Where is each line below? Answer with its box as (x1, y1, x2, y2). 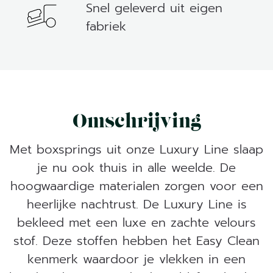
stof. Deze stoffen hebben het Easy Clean (13, 231, 260, 250)
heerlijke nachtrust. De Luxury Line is (26, 194, 247, 213)
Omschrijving (72, 112, 201, 132)
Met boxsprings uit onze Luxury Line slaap (10, 140, 263, 158)
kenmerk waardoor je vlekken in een (27, 249, 246, 268)
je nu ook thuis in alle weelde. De (37, 158, 236, 177)
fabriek (86, 16, 126, 35)
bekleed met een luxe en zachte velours (17, 213, 256, 232)
